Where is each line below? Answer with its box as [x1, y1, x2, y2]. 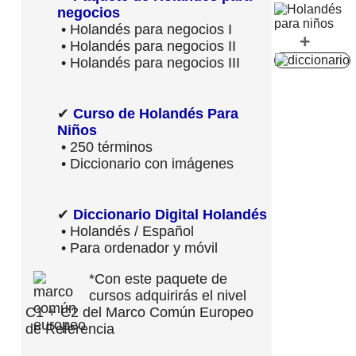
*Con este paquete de [89, 270, 227, 287]
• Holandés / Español [57, 222, 194, 239]
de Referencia [25, 320, 114, 337]
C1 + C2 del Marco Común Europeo [25, 304, 253, 320]
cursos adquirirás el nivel [89, 287, 246, 304]
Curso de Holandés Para [73, 105, 238, 122]
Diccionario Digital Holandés [73, 206, 267, 222]
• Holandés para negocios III [57, 54, 240, 71]
